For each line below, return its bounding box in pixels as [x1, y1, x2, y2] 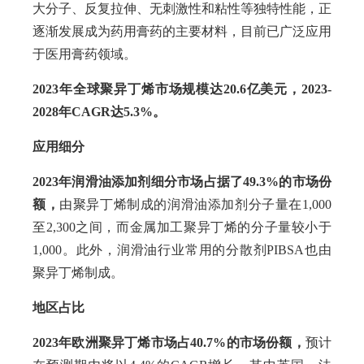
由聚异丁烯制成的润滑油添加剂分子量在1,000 [59, 197, 332, 211]
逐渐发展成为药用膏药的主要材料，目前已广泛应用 [32, 24, 331, 38]
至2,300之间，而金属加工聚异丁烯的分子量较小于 [32, 220, 331, 234]
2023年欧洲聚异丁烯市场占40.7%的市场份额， [32, 336, 305, 349]
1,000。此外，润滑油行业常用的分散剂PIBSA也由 [32, 243, 331, 257]
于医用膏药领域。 [32, 47, 136, 61]
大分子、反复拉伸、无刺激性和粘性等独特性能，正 [32, 2, 331, 15]
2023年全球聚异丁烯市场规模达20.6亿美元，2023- [32, 82, 331, 96]
